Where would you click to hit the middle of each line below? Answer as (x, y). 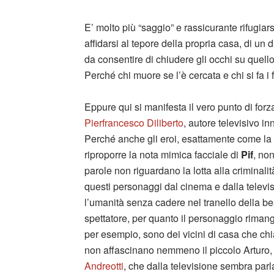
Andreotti (104, 265)
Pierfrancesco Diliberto (134, 122)
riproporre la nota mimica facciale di (161, 154)
